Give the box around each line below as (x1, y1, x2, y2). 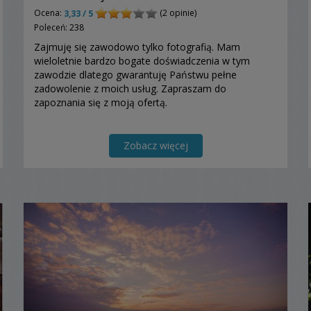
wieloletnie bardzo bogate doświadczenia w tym (34, 53, 250, 67)
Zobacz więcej (123, 138, 188, 152)
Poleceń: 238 (34, 21, 84, 33)
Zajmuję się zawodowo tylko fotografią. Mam (34, 40, 240, 53)
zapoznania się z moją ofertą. (34, 95, 167, 109)
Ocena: (34, 6, 64, 19)
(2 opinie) (158, 6, 196, 19)
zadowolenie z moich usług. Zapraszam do (34, 81, 226, 95)
